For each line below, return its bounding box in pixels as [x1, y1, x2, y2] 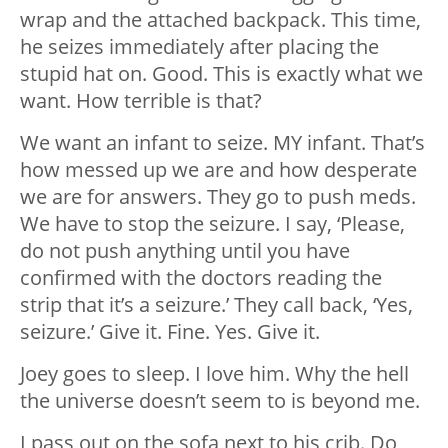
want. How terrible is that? [20, 87, 262, 115]
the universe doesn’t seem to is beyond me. [20, 387, 420, 415]
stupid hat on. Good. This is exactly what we [20, 60, 423, 88]
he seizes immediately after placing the [20, 33, 379, 61]
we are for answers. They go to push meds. [20, 183, 416, 211]
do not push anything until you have [20, 237, 350, 265]
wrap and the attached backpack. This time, [20, 6, 421, 34]
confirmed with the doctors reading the [20, 264, 382, 292]
